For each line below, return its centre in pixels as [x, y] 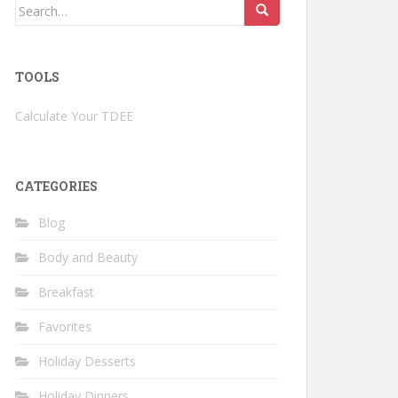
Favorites [65, 326]
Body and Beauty [88, 257]
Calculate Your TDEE [74, 116]
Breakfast [66, 292]
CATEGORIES [56, 186]
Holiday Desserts [87, 361]
